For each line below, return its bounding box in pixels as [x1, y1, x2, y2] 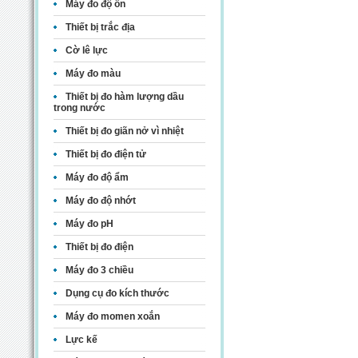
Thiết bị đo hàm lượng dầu [65, 91, 184, 103]
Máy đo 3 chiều [65, 265, 133, 276]
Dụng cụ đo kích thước [65, 288, 169, 300]
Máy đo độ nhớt [65, 195, 136, 207]
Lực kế [65, 334, 97, 346]
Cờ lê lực [65, 45, 108, 57]
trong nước [53, 102, 105, 114]
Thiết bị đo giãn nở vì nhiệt [65, 125, 184, 137]
